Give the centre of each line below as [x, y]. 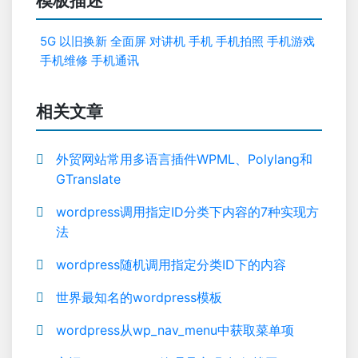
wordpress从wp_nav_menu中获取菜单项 [175, 330]
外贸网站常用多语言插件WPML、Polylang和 [184, 159]
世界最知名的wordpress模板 [139, 297]
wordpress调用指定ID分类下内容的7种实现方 [187, 212]
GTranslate [88, 179]
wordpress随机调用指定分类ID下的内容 [171, 265]
